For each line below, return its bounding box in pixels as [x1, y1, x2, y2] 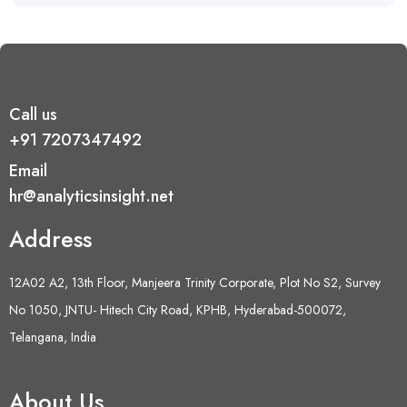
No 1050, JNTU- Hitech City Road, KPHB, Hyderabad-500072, [9, 301, 346, 320]
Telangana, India [9, 328, 96, 347]
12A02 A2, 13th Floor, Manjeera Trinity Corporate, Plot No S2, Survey [9, 273, 381, 293]
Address [9, 223, 92, 256]
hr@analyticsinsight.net [9, 184, 174, 209]
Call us [9, 103, 57, 127]
